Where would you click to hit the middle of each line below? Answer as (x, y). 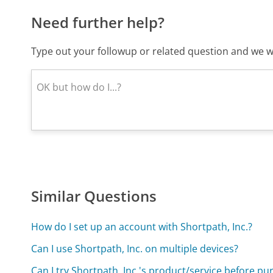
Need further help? (98, 22)
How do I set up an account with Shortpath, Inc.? (142, 227)
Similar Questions (94, 196)
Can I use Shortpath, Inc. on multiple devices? (135, 249)
